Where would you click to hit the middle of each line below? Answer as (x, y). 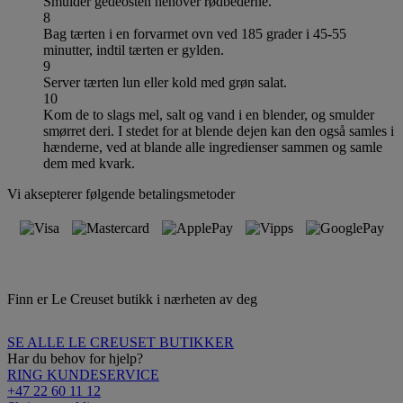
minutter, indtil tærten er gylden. (134, 49)
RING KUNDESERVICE (83, 374)
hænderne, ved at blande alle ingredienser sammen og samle (213, 147)
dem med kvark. (89, 163)
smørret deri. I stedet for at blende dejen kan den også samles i (219, 130)
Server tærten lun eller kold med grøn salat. (165, 82)
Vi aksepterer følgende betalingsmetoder (121, 193)
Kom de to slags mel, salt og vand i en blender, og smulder (209, 114)
